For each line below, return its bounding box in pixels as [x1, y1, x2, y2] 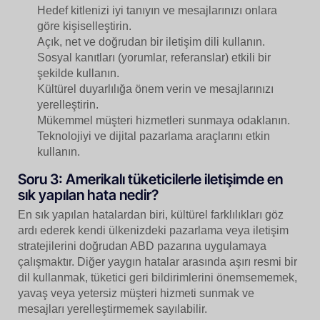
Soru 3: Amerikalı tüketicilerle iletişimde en [18, 170, 283, 188]
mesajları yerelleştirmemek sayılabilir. [18, 302, 207, 315]
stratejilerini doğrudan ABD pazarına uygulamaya [18, 239, 266, 252]
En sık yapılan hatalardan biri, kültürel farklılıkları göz [18, 208, 284, 221]
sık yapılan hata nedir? [18, 186, 159, 204]
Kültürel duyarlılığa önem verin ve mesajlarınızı [37, 82, 274, 95]
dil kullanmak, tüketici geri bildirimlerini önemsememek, [18, 271, 297, 284]
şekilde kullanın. [37, 66, 120, 79]
